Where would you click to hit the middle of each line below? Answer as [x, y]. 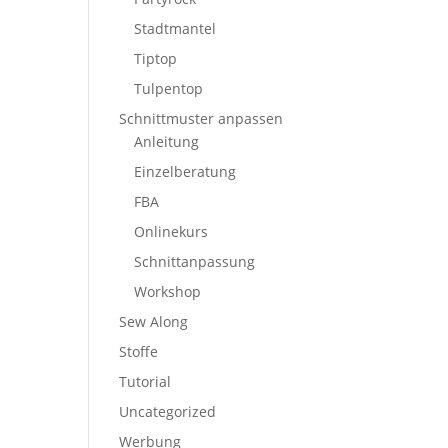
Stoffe [139, 351]
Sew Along [154, 321]
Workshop [168, 291]
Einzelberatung [185, 171]
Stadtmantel [175, 28]
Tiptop [156, 58]
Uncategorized [168, 411]
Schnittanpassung [195, 261]
